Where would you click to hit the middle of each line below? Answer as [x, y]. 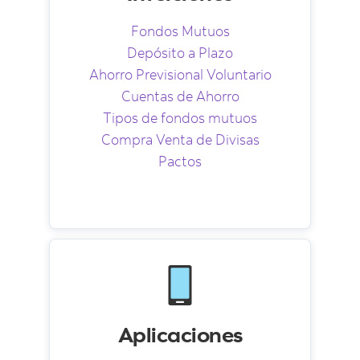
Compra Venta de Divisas [180, 140]
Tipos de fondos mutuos [180, 118]
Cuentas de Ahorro [180, 96]
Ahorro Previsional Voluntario [180, 75]
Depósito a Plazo [180, 53]
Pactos [180, 162]
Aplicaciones [180, 334]
